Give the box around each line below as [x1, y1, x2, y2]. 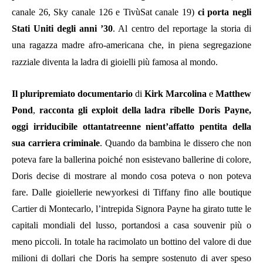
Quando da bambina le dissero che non [105, 137, 252, 148]
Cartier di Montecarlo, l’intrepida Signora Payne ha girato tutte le [12, 203, 251, 214]
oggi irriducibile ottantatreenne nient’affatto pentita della [12, 121, 251, 131]
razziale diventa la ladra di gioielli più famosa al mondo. [12, 56, 218, 67]
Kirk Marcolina [144, 88, 209, 99]
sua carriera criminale [12, 137, 100, 148]
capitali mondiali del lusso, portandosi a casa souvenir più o [12, 220, 251, 230]
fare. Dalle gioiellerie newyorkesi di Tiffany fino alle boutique [12, 187, 251, 197]
